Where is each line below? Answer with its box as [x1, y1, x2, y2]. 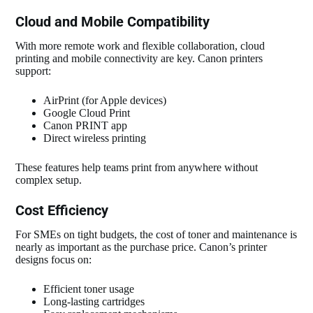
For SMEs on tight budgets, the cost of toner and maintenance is [15, 228, 298, 241]
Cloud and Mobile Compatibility [15, 13, 210, 31]
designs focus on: [15, 254, 92, 266]
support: [15, 65, 52, 78]
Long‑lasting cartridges [43, 296, 145, 308]
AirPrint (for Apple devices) [43, 94, 167, 107]
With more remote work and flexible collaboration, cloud [15, 40, 265, 52]
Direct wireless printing [43, 132, 147, 145]
